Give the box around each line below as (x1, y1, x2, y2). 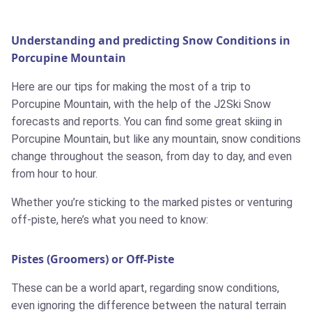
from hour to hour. (11, 167, 97, 181)
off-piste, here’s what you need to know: (11, 213, 208, 227)
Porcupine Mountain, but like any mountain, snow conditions (11, 132, 301, 146)
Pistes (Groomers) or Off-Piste (11, 251, 174, 267)
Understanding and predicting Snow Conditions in (11, 33, 290, 49)
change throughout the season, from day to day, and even (11, 150, 292, 164)
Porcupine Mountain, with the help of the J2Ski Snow (11, 97, 271, 111)
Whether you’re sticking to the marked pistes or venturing (11, 196, 292, 210)
